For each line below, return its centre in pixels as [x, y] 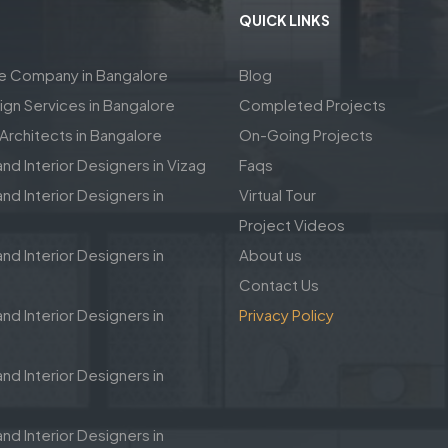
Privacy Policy [286, 315]
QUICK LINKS [284, 20]
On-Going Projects [306, 135]
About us [270, 255]
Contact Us [279, 285]
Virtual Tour [277, 195]
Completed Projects [312, 105]
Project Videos [292, 225]
